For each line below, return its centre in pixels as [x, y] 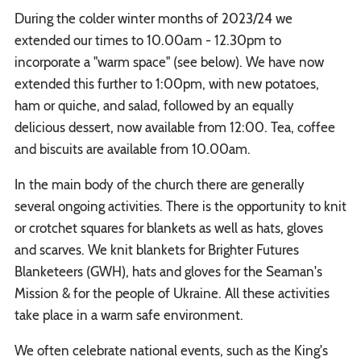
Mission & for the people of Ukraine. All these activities [172, 293]
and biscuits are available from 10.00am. [134, 149]
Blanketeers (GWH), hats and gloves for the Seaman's [168, 272]
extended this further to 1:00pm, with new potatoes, [166, 84]
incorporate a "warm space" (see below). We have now [169, 62]
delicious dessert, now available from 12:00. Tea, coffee [174, 127]
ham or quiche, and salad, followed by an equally [154, 106]
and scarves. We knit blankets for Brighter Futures [156, 250]
